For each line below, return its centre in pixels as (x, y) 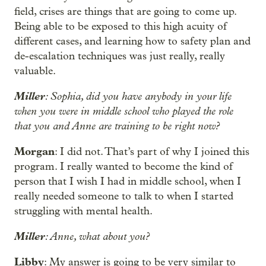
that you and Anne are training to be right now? (117, 126)
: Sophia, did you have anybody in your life (138, 96)
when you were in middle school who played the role (124, 111)
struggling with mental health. (83, 211)
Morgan (34, 151)
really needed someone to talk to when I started (124, 196)
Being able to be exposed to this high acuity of (121, 26)
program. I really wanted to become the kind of (123, 167)
